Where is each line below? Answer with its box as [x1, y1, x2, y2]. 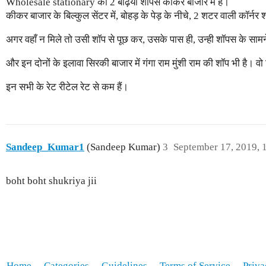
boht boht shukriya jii [6, 175, 97, 186]
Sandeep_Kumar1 [6, 141, 84, 153]
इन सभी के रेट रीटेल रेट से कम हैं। [6, 81, 128, 93]
